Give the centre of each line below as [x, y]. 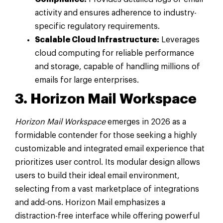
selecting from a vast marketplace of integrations [107, 189]
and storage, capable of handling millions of [117, 67]
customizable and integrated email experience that [110, 149]
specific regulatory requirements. [97, 27]
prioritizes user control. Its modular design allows [108, 163]
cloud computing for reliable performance [114, 54]
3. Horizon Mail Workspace [106, 99]
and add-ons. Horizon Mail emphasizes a [90, 203]
